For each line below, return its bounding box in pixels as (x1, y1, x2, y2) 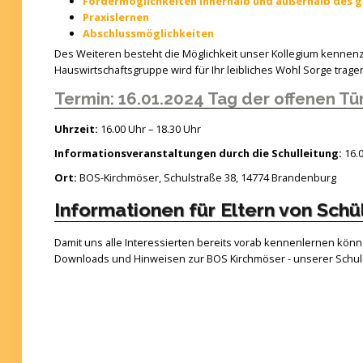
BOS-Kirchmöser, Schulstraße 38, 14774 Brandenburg (76, 170, 336, 185)
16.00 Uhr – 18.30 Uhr (97, 122, 201, 136)
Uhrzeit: (53, 122, 98, 136)
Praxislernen (82, 10, 149, 24)
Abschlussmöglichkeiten (82, 26, 214, 41)
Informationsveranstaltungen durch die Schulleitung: (53, 146, 344, 160)
